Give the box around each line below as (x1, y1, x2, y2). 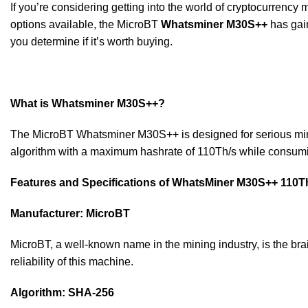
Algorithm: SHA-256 (10, 287, 114, 298)
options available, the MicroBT (10, 19, 161, 30)
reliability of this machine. (10, 256, 133, 267)
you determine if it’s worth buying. (10, 36, 173, 47)
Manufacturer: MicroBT (10, 208, 130, 219)
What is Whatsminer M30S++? (10, 98, 165, 109)
